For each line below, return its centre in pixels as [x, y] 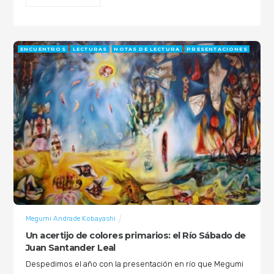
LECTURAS [90, 49]
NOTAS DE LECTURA [147, 49]
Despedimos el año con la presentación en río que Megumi [134, 264]
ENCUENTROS [43, 49]
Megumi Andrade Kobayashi [70, 218]
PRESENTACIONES [217, 49]
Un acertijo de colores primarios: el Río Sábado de [135, 235]
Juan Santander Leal [70, 247]
